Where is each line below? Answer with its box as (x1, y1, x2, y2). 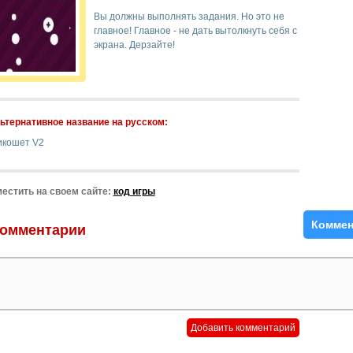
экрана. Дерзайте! (93, 39, 175, 50)
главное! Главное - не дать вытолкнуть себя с (93, 25, 297, 36)
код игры (113, 186, 155, 197)
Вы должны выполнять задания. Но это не (93, 11, 284, 22)
